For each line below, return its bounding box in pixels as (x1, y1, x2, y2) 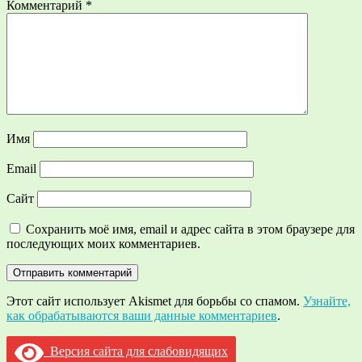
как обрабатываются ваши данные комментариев (6, 308, 277, 322)
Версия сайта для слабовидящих (44, 344, 228, 359)
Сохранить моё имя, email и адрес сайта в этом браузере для (26, 221, 355, 236)
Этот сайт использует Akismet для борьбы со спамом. (6, 293, 303, 308)
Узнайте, (303, 293, 351, 308)
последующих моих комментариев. (6, 236, 200, 250)
